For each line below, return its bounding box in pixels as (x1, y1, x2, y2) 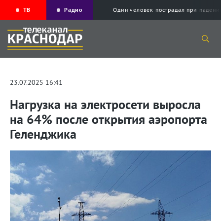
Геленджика (10, 126, 76, 143)
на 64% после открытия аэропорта (10, 111, 207, 128)
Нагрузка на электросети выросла (10, 96, 201, 113)
